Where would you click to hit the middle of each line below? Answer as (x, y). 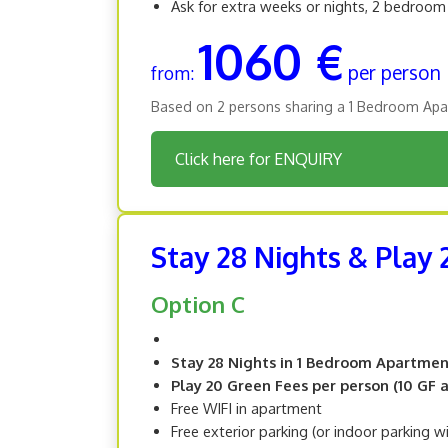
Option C (198, 303)
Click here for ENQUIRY (258, 158)
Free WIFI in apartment (246, 407)
